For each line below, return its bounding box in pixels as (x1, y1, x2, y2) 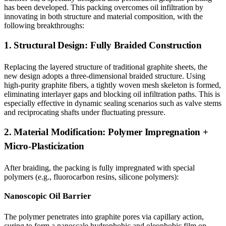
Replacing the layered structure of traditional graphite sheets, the (4, 63, 207, 71)
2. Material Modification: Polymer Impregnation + (4, 127, 208, 137)
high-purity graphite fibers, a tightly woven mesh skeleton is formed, (4, 81, 221, 89)
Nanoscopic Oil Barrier (4, 191, 91, 201)
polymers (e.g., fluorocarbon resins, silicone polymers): (4, 173, 179, 181)
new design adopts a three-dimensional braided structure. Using (4, 72, 205, 80)
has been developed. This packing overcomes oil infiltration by (4, 3, 203, 12)
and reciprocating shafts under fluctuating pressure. (4, 108, 165, 117)
